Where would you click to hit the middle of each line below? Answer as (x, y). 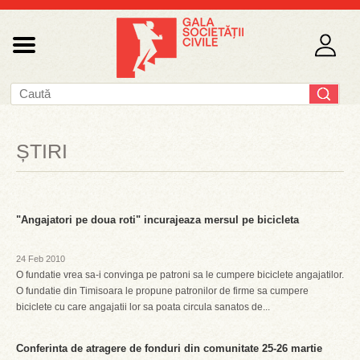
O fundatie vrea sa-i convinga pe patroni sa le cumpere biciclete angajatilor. (180, 275)
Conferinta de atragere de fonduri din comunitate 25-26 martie (169, 348)
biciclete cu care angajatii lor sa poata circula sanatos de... (143, 307)
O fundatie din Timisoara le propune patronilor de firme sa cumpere (162, 291)
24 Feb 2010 (41, 259)
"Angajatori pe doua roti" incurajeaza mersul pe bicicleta (157, 220)
